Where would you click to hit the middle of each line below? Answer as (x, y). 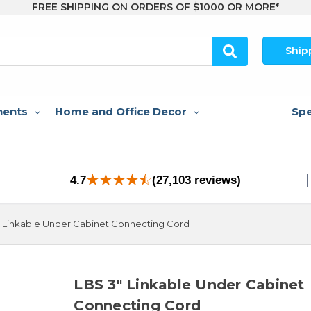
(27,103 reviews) (196, 180)
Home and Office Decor (121, 111)
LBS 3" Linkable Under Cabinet (189, 284)
